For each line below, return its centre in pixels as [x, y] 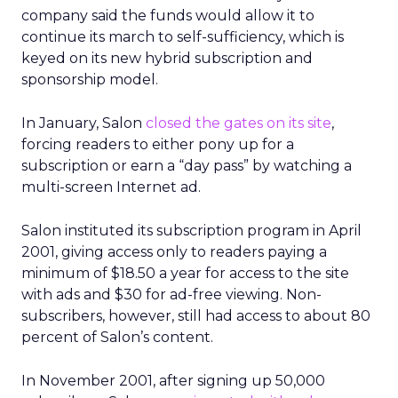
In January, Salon [84, 123]
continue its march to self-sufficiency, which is [183, 37]
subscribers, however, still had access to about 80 [196, 316]
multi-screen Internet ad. [111, 187]
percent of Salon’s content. [117, 337]
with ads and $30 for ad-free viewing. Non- [171, 295]
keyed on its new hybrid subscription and [167, 58]
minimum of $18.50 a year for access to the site [185, 273]
